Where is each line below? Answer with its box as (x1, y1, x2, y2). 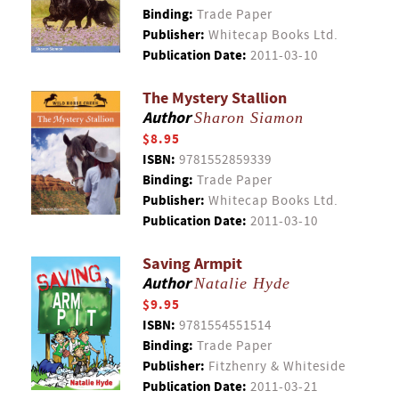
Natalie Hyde (194, 274, 290, 292)
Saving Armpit (142, 253, 242, 275)
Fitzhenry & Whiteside (205, 358, 346, 375)
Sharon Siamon (194, 109, 304, 126)
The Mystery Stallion (142, 87, 287, 110)
